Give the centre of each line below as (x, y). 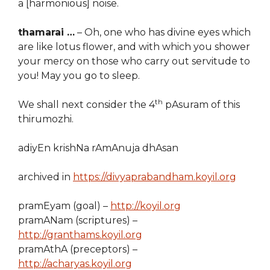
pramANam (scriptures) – (78, 220)
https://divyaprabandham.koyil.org (155, 177)
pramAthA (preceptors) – (78, 249)
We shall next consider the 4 (86, 105)
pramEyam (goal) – (64, 206)
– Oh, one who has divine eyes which (163, 32)
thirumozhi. (46, 119)
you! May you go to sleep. (79, 76)
